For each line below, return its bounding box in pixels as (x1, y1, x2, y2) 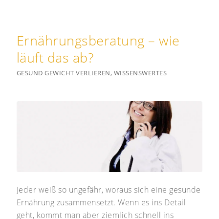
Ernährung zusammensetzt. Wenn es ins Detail (16, 197, 186, 208)
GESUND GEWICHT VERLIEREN (16, 68, 110, 77)
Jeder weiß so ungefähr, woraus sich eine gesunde (16, 184, 201, 196)
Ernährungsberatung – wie (16, 31, 180, 49)
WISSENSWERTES (113, 68, 167, 77)
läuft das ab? (16, 48, 94, 66)
